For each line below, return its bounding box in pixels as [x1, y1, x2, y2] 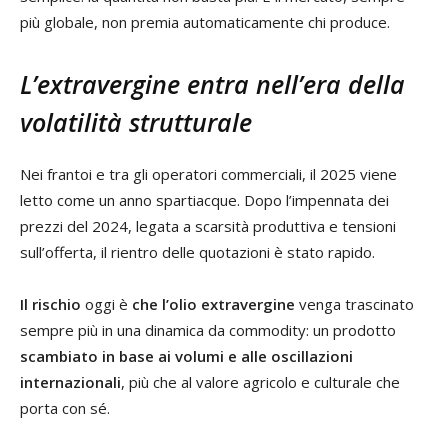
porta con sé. [20, 398, 110, 419]
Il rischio [20, 294, 81, 315]
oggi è [81, 294, 132, 315]
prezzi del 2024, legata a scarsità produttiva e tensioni [20, 216, 396, 237]
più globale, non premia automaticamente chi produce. [20, 12, 390, 33]
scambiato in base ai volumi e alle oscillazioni [20, 346, 353, 367]
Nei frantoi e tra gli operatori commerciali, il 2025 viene [20, 164, 397, 185]
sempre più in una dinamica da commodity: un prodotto [20, 320, 396, 341]
